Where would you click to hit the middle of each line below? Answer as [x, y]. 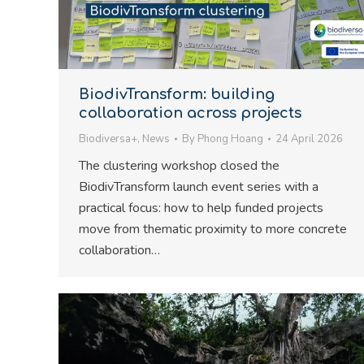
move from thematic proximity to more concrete [213, 229]
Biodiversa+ [108, 139]
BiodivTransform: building [177, 94]
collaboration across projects [190, 113]
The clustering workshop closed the [179, 166]
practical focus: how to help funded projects [201, 208]
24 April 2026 [309, 139]
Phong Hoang [230, 139]
